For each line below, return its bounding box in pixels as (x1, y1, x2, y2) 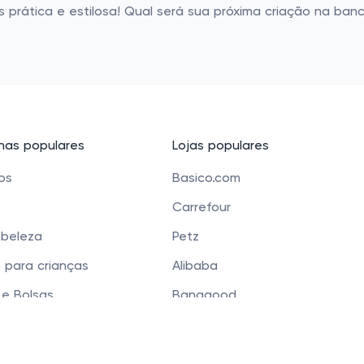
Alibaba (172, 260, 218, 273)
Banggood (172, 289, 236, 302)
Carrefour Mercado (172, 318, 288, 331)
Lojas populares (172, 140, 269, 153)
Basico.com (172, 172, 240, 185)
